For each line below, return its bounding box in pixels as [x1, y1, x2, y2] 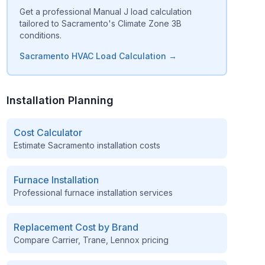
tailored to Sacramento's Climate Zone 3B [19, 18, 182, 28]
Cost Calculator [13, 127, 82, 138]
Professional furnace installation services [13, 188, 173, 198]
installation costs [94, 140, 160, 150]
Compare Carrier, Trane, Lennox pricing [13, 235, 169, 245]
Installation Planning [6, 94, 114, 106]
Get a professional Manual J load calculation [19, 7, 192, 17]
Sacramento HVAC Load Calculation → [19, 51, 177, 61]
